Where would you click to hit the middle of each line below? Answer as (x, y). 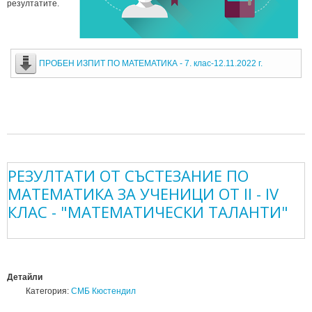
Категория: (47, 291)
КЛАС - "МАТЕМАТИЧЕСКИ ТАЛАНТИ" (148, 211)
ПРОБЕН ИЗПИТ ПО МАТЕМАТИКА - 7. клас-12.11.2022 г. (151, 63)
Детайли (25, 277)
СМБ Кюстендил (103, 291)
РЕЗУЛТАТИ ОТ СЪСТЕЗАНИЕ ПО (128, 175)
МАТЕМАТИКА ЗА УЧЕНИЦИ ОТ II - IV (143, 193)
